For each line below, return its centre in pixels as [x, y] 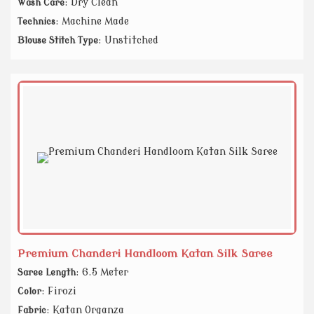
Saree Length [47, 273]
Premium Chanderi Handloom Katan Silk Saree [145, 254]
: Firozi [59, 292]
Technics [36, 22]
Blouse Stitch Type [58, 41]
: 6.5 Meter [102, 273]
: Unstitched [128, 41]
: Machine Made [92, 22]
